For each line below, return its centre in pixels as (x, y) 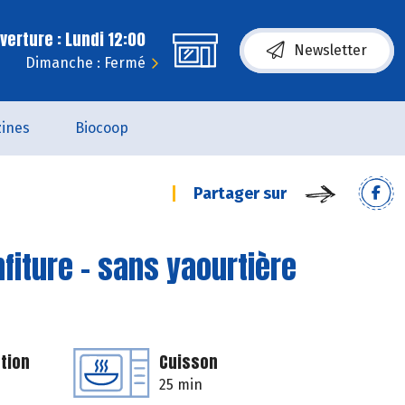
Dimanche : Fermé (85, 63)
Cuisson (188, 362)
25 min (181, 385)
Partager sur (240, 193)
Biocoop (101, 128)
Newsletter (330, 50)
